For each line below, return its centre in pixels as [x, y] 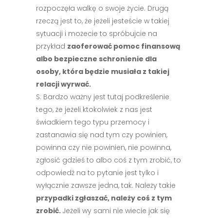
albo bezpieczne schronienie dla [96, 59]
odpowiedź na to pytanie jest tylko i [97, 173]
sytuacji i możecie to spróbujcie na [97, 34]
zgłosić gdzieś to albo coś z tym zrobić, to [109, 160]
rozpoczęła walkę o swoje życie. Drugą [102, 8]
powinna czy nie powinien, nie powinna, [104, 147]
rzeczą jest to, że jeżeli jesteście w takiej [103, 21]
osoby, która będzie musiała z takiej [103, 72]
